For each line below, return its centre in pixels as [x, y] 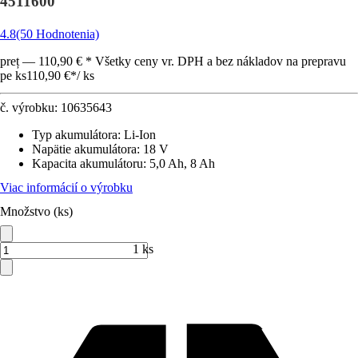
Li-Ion [140, 135]
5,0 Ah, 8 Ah [182, 163]
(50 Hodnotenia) [58, 34]
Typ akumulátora [75, 135]
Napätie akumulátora [84, 149]
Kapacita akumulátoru [88, 163]
